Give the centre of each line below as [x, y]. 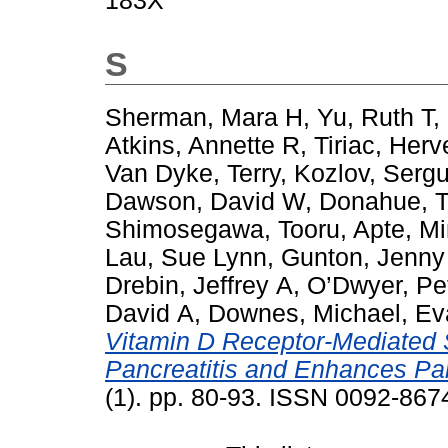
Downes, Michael [304, 313]
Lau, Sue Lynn [186, 257]
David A [149, 313]
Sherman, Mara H [204, 117]
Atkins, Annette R [202, 145]
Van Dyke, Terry [192, 173]
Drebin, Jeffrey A [199, 285]
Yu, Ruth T [375, 117]
